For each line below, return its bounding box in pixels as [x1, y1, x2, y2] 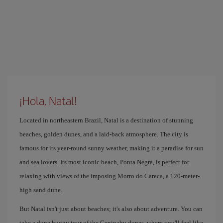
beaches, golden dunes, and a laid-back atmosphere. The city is [19, 130, 188, 138]
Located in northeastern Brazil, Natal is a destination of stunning [19, 116, 193, 124]
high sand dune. [19, 186, 62, 194]
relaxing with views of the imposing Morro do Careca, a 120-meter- [19, 172, 200, 180]
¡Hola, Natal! [19, 92, 77, 109]
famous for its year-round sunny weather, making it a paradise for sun [19, 144, 204, 152]
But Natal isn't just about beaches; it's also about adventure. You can [19, 205, 203, 213]
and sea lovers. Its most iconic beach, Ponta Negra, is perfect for [19, 158, 189, 166]
